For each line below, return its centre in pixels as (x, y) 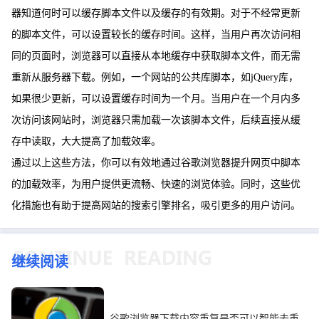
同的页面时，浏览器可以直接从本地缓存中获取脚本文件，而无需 (156, 56)
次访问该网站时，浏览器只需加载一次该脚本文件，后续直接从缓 (156, 120)
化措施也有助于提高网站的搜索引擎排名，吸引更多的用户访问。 (156, 206)
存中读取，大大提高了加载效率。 (86, 142)
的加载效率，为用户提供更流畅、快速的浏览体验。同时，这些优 (156, 184)
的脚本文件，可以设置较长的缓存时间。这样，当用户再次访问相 (156, 35)
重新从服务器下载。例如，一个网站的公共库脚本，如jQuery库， (155, 78)
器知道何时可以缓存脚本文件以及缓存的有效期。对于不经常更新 (156, 14)
